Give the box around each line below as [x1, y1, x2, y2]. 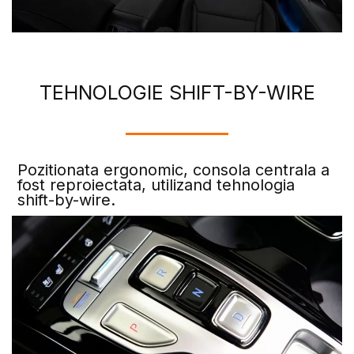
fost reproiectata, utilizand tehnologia [17, 175, 296, 194]
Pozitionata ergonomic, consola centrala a [17, 160, 330, 179]
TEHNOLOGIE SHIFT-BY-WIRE [39, 80, 315, 104]
